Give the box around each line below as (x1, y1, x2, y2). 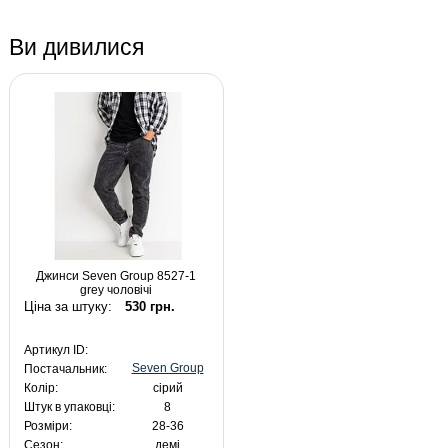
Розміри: (23, 419, 72, 434)
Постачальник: (23, 362, 107, 377)
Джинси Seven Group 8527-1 (36, 268, 197, 283)
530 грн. (124, 299, 175, 315)
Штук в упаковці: (23, 400, 115, 415)
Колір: (23, 381, 58, 396)
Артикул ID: (23, 343, 88, 358)
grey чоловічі (80, 282, 153, 297)
